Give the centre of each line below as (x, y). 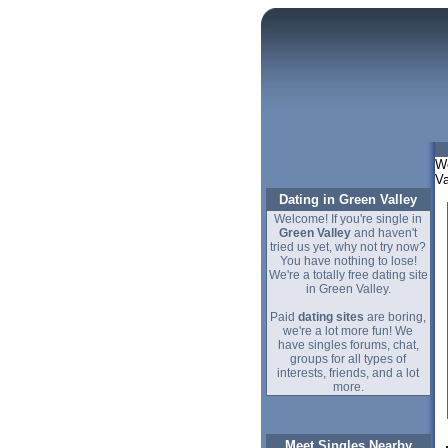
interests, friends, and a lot (348, 373)
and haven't (384, 233)
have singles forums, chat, (348, 345)
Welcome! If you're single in (348, 219)
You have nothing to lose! (348, 261)
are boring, (395, 317)
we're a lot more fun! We (348, 331)
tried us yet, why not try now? (348, 247)
